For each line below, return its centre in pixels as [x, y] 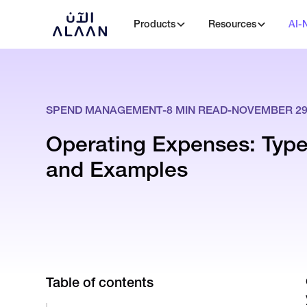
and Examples [117, 169]
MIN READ [200, 110]
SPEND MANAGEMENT [105, 110]
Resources [232, 24]
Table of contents [100, 283]
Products [155, 24]
